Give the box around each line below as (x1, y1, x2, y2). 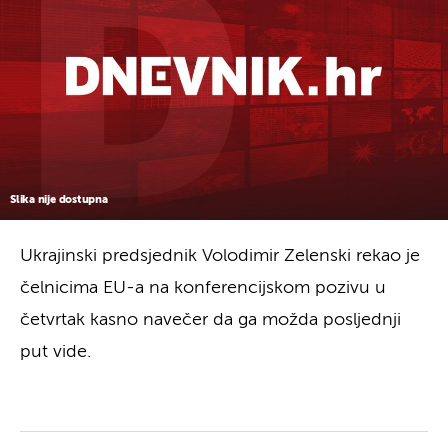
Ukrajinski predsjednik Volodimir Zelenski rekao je (20, 246, 420, 265)
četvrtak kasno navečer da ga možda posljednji (20, 310, 401, 329)
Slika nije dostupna (10, 193, 108, 205)
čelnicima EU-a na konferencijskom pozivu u (20, 278, 386, 297)
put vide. (20, 342, 91, 361)
